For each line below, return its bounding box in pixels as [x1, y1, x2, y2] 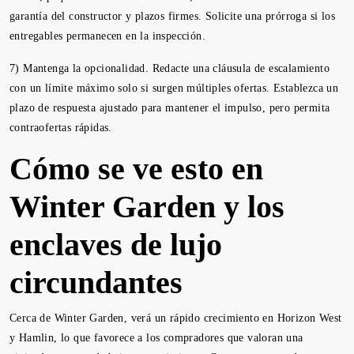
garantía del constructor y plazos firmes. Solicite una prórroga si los [9, 10, 335, 22]
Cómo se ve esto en [9, 151, 263, 186]
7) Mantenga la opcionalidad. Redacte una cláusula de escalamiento [9, 62, 330, 74]
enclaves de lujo [9, 227, 222, 262]
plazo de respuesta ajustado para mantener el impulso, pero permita [9, 102, 330, 114]
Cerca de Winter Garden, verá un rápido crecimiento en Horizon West [9, 312, 342, 324]
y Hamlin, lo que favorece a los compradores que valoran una [9, 332, 303, 344]
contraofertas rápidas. [9, 122, 112, 134]
